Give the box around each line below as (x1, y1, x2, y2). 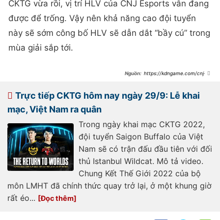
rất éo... (7, 193, 38, 203)
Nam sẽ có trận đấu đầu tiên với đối (79, 144, 212, 154)
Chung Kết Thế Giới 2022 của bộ (79, 168, 201, 179)
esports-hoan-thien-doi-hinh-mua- (124, 76, 208, 82)
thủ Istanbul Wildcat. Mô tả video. (79, 156, 203, 166)
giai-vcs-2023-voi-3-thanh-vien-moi (124, 82, 212, 88)
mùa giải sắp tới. (8, 43, 73, 53)
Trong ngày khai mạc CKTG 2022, (79, 119, 205, 130)
